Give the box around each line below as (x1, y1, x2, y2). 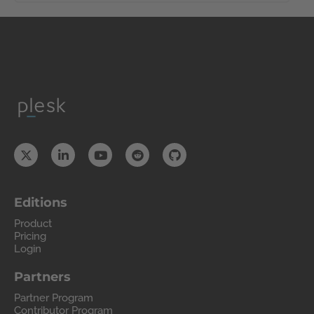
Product (14, 217, 52, 231)
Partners (14, 269, 71, 285)
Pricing (14, 230, 46, 243)
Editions (14, 195, 67, 211)
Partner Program (14, 292, 93, 305)
